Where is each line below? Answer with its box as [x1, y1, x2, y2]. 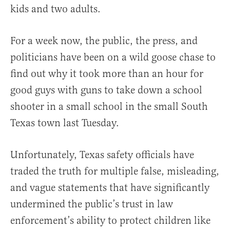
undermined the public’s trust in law [10, 198, 173, 210]
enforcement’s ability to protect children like [10, 214, 210, 227]
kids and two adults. [10, 3, 101, 15]
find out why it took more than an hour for [10, 67, 203, 80]
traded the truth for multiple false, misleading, [10, 165, 219, 178]
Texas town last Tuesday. [10, 117, 119, 129]
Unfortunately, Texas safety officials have [10, 148, 194, 161]
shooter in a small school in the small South [10, 100, 208, 113]
